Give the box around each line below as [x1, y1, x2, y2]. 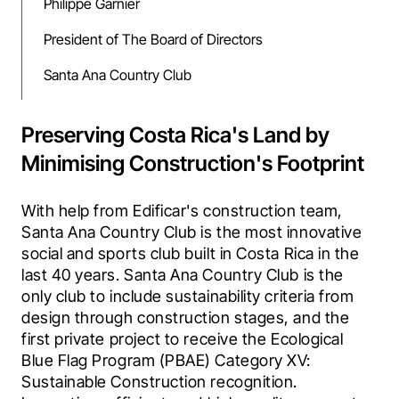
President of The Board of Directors [44, 30, 263, 49]
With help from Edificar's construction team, [21, 201, 343, 221]
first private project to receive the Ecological [21, 330, 344, 349]
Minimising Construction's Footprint [21, 151, 364, 177]
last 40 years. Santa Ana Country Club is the [21, 265, 344, 285]
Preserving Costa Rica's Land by [21, 122, 330, 149]
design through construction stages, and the [21, 308, 350, 328]
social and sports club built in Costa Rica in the [21, 244, 360, 264]
